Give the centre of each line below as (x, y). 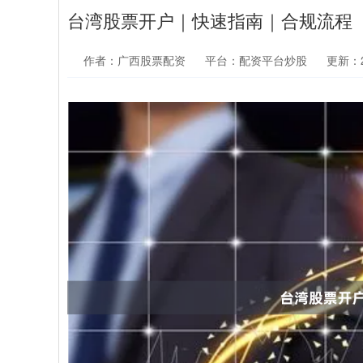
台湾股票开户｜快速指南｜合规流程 (210, 20)
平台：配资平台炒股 (256, 60)
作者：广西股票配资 (136, 60)
